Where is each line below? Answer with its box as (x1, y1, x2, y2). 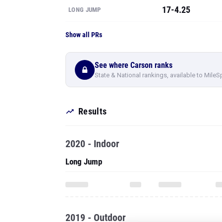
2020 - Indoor (65, 138, 119, 150)
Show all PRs (65, 31, 102, 39)
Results (78, 106, 107, 116)
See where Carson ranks (95, 60, 172, 70)
